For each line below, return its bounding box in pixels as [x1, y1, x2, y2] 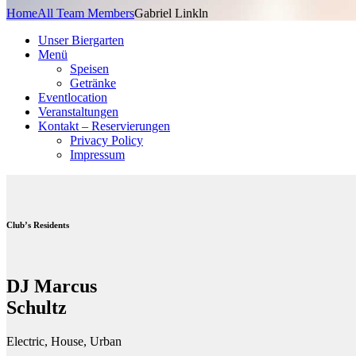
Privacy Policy [70, 133, 143, 147]
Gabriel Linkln [134, 6, 208, 20]
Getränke [70, 75, 116, 90]
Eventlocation [38, 90, 107, 104]
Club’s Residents [6, 219, 69, 230]
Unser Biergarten [38, 33, 124, 47]
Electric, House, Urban [6, 335, 122, 349]
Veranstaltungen [38, 104, 118, 118]
